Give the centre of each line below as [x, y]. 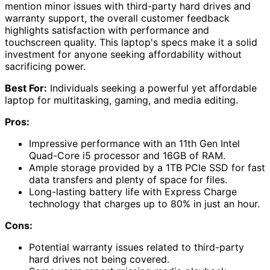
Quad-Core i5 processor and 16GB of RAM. [127, 156]
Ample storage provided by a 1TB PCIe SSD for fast [147, 168]
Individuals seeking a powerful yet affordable [152, 88]
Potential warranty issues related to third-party [137, 247]
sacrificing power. [45, 67]
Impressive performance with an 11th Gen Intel [134, 144]
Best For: [26, 88]
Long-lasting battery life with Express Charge [133, 192]
